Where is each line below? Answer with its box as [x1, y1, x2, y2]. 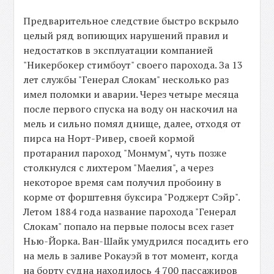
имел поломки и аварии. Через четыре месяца [23, 87, 239, 102]
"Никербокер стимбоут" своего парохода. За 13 [23, 58, 243, 72]
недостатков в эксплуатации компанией [23, 43, 213, 57]
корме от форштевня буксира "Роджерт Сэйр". [23, 190, 240, 204]
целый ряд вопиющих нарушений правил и [23, 29, 229, 43]
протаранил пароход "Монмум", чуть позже [23, 146, 227, 160]
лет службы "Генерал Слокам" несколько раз [23, 73, 229, 87]
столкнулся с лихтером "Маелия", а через [23, 161, 214, 175]
